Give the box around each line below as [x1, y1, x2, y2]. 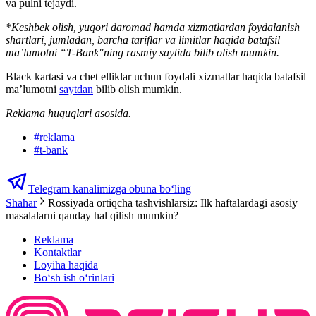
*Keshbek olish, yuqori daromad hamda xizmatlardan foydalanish [6, 21, 300, 34]
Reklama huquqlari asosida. [6, 107, 131, 120]
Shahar [6, 197, 37, 209]
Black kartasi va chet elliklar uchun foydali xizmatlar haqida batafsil [6, 71, 306, 83]
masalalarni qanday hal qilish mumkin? [6, 209, 178, 222]
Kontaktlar [34, 246, 81, 259]
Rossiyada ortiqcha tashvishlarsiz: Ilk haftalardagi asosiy [48, 197, 298, 209]
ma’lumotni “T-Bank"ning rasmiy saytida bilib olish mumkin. [6, 47, 279, 59]
